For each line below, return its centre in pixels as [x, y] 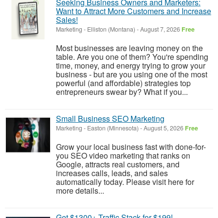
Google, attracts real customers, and [118, 164]
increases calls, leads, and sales [112, 173]
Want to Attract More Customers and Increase [134, 11]
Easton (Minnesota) [113, 128]
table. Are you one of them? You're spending [132, 56]
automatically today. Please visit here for [125, 182]
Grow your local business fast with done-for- [131, 146]
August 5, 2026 [163, 128]
